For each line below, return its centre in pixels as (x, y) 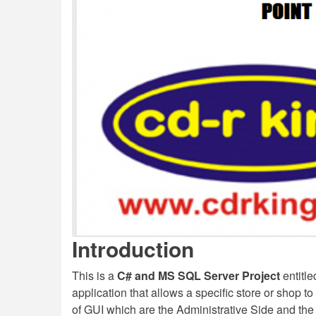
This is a (95, 275)
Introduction (133, 249)
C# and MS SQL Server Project (199, 275)
